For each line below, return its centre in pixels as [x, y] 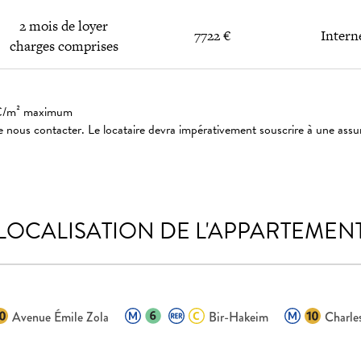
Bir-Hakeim [238, 317]
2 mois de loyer [64, 26]
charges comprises [64, 46]
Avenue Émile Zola [60, 317]
